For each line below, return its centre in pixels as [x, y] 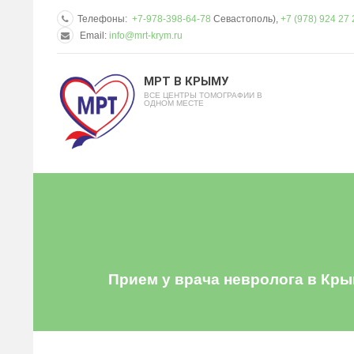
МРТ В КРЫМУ [186, 81]
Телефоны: [105, 19]
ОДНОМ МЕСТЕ [174, 103]
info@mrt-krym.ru [146, 35]
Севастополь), [246, 19]
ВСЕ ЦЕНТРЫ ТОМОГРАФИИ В [203, 95]
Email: [93, 35]
